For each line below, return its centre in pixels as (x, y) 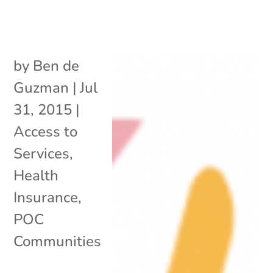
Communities (58, 241)
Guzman (41, 87)
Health (36, 175)
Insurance (46, 197)
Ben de (56, 66)
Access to (46, 131)
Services (42, 153)
